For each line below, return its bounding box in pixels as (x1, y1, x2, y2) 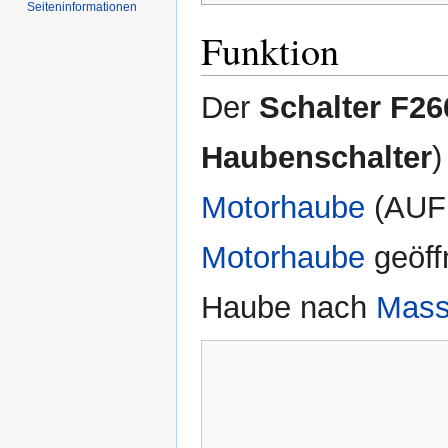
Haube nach (201, 289, 376, 325)
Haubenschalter (201, 139, 432, 175)
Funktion (201, 24, 339, 76)
